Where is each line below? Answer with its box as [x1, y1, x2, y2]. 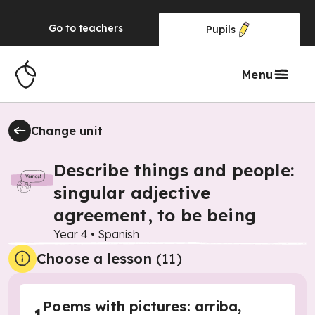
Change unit [31, 124, 103, 138]
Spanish [98, 227, 139, 241]
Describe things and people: [53, 160, 294, 181]
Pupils [206, 23, 236, 36]
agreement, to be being [53, 205, 257, 226]
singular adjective [53, 182, 211, 203]
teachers [78, 22, 123, 34]
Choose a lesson [37, 250, 152, 267]
